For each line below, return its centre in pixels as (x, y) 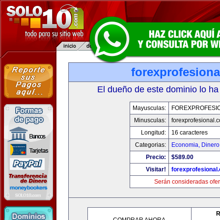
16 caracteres (189, 133)
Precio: (156, 157)
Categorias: (150, 145)
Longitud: (153, 133)
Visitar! (156, 169)
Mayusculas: (149, 108)
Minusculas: (150, 120)
